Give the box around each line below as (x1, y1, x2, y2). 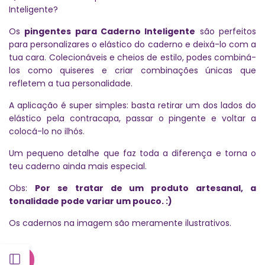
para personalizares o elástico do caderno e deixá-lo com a (9, 38, 256, 50)
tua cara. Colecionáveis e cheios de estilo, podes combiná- (9, 51, 256, 63)
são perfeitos (195, 25, 257, 37)
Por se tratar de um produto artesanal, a (34, 182, 256, 194)
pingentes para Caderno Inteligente (24, 25, 196, 37)
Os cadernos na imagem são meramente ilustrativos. (9, 216, 231, 229)
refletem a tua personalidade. (9, 77, 132, 89)
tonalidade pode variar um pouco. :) (9, 195, 172, 207)
